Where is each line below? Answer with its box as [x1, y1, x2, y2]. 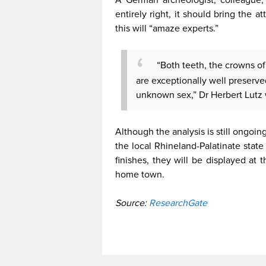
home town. [115, 169, 164, 180]
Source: [115, 197, 149, 209]
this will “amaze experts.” [115, 22, 218, 34]
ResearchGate [149, 197, 207, 209]
